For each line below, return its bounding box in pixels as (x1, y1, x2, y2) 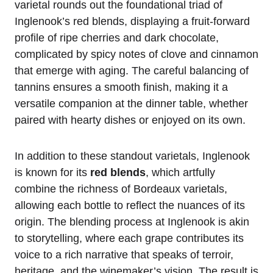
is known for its (15, 166, 90, 179)
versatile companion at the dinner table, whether (15, 97, 248, 110)
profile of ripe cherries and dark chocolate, (15, 32, 219, 44)
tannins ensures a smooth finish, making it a (15, 81, 228, 94)
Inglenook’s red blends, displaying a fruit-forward (15, 15, 250, 28)
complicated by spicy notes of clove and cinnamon (15, 48, 258, 61)
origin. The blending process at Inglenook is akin (15, 216, 249, 229)
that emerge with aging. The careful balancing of (15, 65, 249, 77)
